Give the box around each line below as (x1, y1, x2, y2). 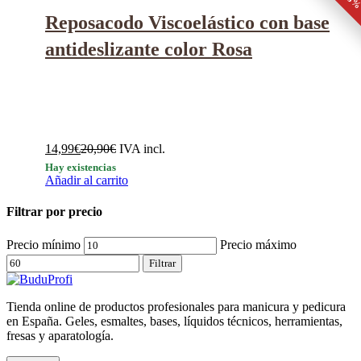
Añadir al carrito (45, 173, 128, 188)
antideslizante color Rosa (45, 38, 252, 60)
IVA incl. (119, 142, 165, 156)
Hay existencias (45, 161, 116, 174)
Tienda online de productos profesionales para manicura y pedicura (6, 299, 346, 313)
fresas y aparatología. (6, 328, 114, 342)
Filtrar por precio (6, 205, 102, 219)
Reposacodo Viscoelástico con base (45, 11, 330, 33)
